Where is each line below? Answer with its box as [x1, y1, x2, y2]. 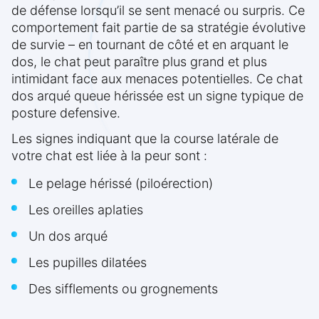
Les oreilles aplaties [28, 202, 143, 218]
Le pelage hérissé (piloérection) [28, 176, 213, 192]
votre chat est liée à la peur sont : [11, 148, 207, 164]
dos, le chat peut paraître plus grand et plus [11, 54, 267, 70]
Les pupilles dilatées [28, 255, 147, 271]
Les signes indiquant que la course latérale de [11, 131, 278, 147]
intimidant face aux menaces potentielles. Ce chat [11, 71, 303, 87]
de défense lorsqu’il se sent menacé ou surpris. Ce [11, 3, 305, 19]
